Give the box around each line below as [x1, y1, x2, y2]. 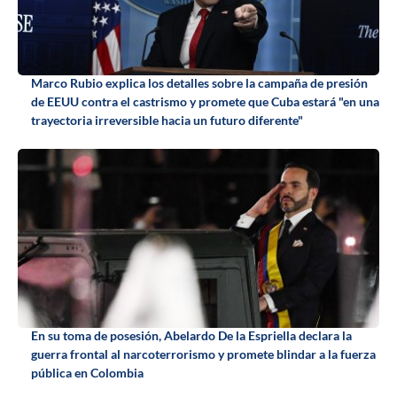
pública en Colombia [31, 365, 144, 381]
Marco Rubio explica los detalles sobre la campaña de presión [31, 75, 368, 91]
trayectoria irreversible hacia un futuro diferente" [31, 113, 303, 128]
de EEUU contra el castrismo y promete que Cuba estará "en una [31, 94, 379, 110]
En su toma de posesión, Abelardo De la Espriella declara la [31, 328, 352, 344]
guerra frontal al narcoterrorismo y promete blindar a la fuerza [31, 346, 376, 362]
